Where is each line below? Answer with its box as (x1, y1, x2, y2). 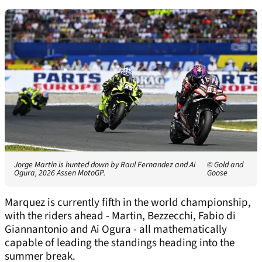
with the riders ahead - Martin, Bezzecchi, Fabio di (5, 208, 236, 225)
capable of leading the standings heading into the (5, 235, 235, 251)
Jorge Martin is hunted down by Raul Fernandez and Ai (14, 159, 195, 171)
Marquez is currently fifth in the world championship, (5, 195, 251, 211)
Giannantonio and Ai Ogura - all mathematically (5, 222, 227, 238)
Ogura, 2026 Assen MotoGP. (14, 167, 105, 180)
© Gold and (206, 159, 243, 171)
